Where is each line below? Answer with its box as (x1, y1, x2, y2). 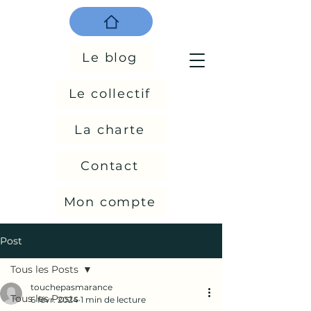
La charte (74, 122, 145, 137)
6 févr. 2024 (31, 294, 78, 305)
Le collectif (68, 86, 151, 101)
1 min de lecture (81, 294, 146, 305)
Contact (81, 158, 139, 174)
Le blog (82, 50, 137, 65)
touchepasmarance (31, 282, 112, 292)
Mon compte (63, 194, 156, 210)
